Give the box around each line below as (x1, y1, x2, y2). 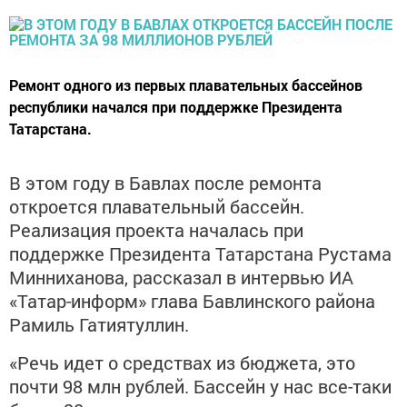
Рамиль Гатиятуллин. (9, 312, 189, 336)
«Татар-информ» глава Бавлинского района (9, 288, 375, 313)
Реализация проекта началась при (9, 217, 303, 242)
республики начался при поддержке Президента (9, 96, 342, 116)
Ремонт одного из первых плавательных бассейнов (9, 74, 362, 94)
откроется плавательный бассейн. (9, 194, 304, 218)
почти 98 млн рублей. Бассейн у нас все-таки (9, 373, 392, 398)
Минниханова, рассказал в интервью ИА (9, 264, 353, 289)
